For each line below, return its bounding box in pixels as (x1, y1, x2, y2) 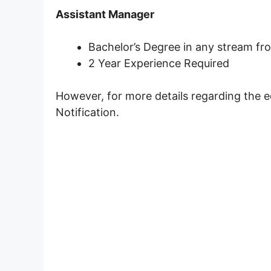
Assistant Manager (56, 7, 154, 21)
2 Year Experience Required (88, 56, 229, 70)
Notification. (56, 105, 119, 119)
